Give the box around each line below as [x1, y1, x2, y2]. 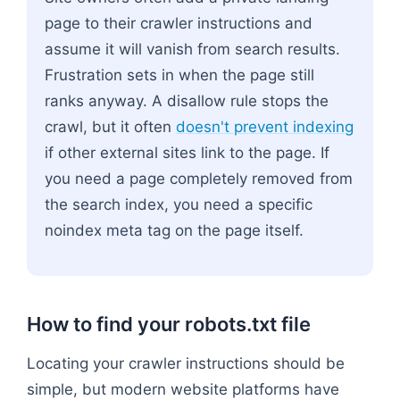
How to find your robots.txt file [27, 312, 311, 336]
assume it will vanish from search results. [45, 39, 340, 58]
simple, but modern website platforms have [27, 379, 339, 398]
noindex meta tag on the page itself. [45, 221, 304, 239]
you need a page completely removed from [45, 169, 353, 187]
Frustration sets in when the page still [45, 65, 314, 84]
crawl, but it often [45, 117, 176, 136]
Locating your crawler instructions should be [27, 354, 345, 372]
